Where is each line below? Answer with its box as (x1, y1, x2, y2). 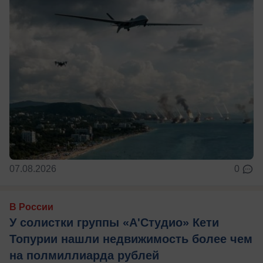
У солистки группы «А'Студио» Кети (9, 215, 219, 229)
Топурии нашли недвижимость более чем (9, 232, 252, 245)
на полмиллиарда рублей (9, 248, 159, 262)
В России (9, 201, 53, 212)
